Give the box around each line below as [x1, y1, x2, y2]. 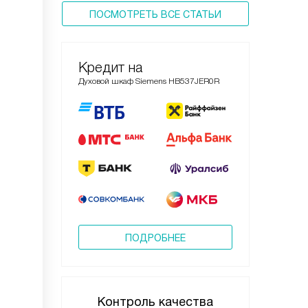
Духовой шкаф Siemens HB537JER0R [78, 76, 219, 86]
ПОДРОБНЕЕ [125, 232, 186, 243]
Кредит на [78, 60, 142, 75]
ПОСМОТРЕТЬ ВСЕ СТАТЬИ [89, 9, 221, 20]
